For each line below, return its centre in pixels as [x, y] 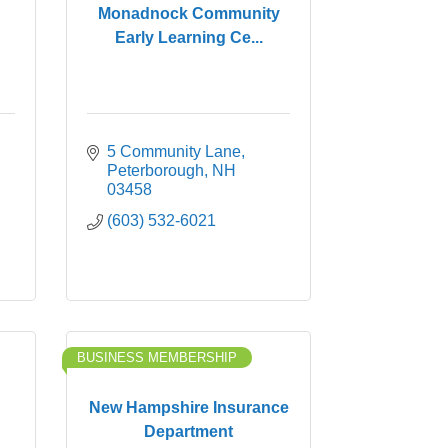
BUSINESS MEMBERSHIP [157, 357]
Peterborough [155, 170]
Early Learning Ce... [188, 37]
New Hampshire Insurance [188, 407]
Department [188, 431]
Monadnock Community [188, 13]
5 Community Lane [174, 151]
